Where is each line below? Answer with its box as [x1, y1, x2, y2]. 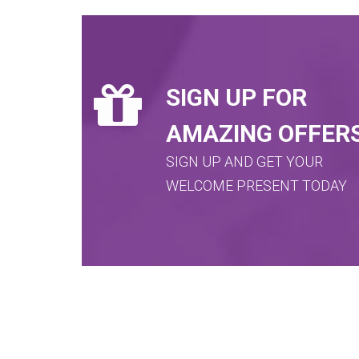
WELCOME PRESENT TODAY [166, 177, 347, 194]
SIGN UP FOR [166, 83, 307, 111]
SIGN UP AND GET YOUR [166, 153, 323, 170]
